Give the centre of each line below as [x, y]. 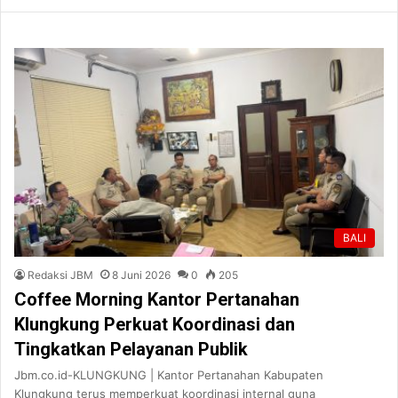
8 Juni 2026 [141, 275]
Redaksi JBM [60, 275]
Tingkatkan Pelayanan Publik [131, 349]
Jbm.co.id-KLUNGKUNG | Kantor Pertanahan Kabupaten [169, 374]
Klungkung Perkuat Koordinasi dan [155, 324]
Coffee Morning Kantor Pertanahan [157, 299]
